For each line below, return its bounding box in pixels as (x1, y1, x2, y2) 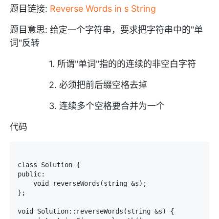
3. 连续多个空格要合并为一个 (10, 101, 165, 111)
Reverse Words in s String (50, 3, 156, 14)
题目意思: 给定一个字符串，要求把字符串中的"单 (10, 24, 203, 35)
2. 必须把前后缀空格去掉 (10, 80, 147, 90)
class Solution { (18, 161, 80, 169)
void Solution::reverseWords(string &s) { (18, 207, 174, 215)
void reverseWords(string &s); (18, 179, 147, 187)
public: (18, 170, 45, 178)
